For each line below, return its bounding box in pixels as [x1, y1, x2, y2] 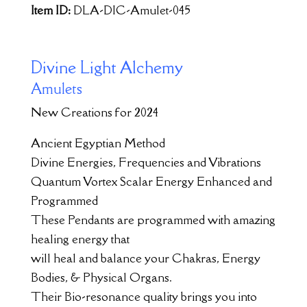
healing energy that [30, 230, 130, 247]
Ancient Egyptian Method [30, 134, 165, 151]
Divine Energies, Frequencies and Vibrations [30, 153, 261, 170]
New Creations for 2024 [30, 103, 158, 120]
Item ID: [30, 1, 73, 18]
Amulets [30, 79, 86, 98]
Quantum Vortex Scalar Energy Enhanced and [30, 173, 272, 189]
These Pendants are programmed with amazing [30, 211, 275, 228]
